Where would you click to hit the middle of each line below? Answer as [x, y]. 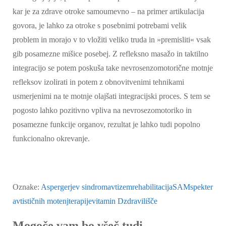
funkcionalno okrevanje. [52, 138]
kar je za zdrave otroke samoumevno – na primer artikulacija [108, 11]
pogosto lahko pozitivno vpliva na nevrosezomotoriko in [102, 110]
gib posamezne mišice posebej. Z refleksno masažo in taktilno [110, 54]
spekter [202, 187]
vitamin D [108, 201]
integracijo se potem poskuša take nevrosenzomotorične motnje [113, 68]
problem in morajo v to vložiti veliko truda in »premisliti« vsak [112, 40]
